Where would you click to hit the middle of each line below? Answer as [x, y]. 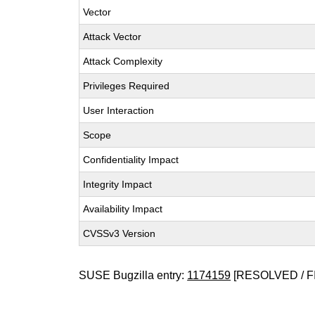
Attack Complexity [123, 61]
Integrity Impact [118, 184]
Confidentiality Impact [131, 160]
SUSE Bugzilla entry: [133, 275]
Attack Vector [112, 37]
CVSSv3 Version [120, 233]
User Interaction [119, 110]
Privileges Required [127, 86]
